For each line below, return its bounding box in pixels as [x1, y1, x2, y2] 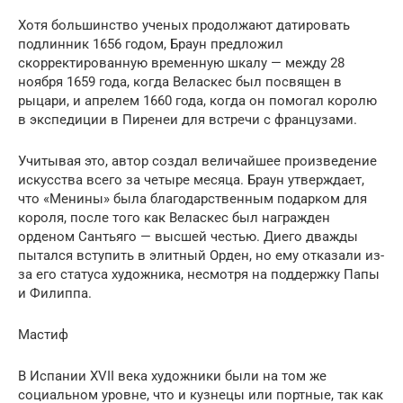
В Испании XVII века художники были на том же [18, 367, 327, 384]
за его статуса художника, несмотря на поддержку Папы [18, 265, 380, 282]
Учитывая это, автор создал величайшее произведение [18, 152, 377, 169]
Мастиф [18, 326, 68, 343]
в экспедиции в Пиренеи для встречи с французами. [18, 111, 357, 128]
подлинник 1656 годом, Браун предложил [18, 35, 283, 52]
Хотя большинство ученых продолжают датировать [18, 16, 350, 33]
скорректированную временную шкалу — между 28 [18, 54, 345, 71]
